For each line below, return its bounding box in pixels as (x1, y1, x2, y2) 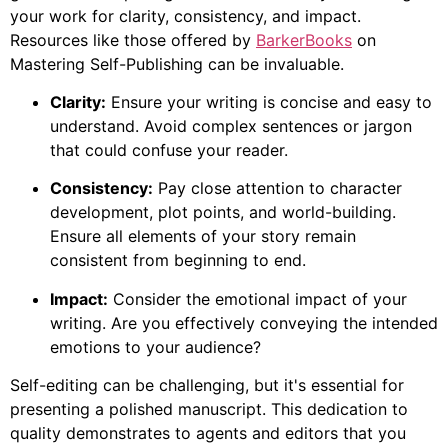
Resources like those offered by (10, 29, 256, 50)
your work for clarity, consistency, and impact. (10, 5, 361, 26)
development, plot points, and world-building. (50, 202, 396, 223)
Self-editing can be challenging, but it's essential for (10, 375, 404, 396)
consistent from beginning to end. (50, 250, 306, 271)
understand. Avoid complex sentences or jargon (50, 115, 412, 136)
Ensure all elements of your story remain (50, 226, 356, 247)
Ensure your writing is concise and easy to (106, 91, 432, 112)
